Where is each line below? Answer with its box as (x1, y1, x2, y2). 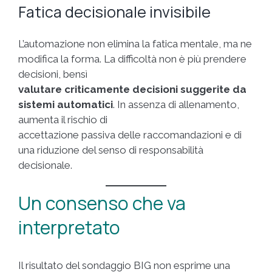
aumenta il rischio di (18, 113, 107, 126)
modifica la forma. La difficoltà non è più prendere (18, 52, 246, 65)
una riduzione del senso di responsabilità (18, 143, 203, 156)
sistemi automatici (18, 98, 113, 110)
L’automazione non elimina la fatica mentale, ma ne (18, 37, 252, 50)
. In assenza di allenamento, (113, 98, 239, 110)
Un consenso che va (18, 191, 186, 216)
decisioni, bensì (18, 67, 87, 80)
